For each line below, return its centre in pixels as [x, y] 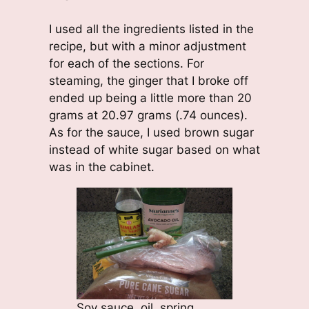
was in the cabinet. [101, 167]
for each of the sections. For [126, 64]
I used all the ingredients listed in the [151, 29]
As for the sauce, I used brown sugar [151, 133]
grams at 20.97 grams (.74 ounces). [148, 116]
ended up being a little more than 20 [150, 98]
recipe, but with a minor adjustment [147, 47]
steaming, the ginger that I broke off [148, 81]
